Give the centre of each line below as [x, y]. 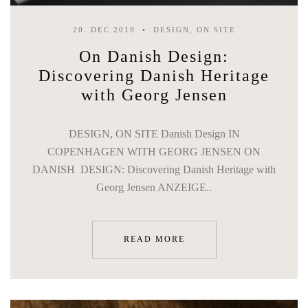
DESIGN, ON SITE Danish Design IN [154, 134]
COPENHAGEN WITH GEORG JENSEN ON [154, 152]
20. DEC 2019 [104, 30]
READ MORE [154, 239]
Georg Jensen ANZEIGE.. [154, 187]
